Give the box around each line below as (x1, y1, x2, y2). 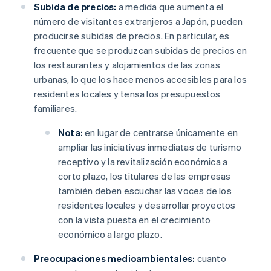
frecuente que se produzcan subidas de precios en (34, 44, 247, 57)
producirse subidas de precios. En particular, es (34, 30, 230, 42)
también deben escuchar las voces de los (58, 184, 232, 197)
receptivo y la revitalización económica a (58, 155, 228, 168)
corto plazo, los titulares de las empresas (58, 170, 231, 183)
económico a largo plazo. (58, 228, 162, 241)
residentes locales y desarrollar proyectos (58, 199, 236, 212)
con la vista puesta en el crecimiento (58, 214, 211, 226)
